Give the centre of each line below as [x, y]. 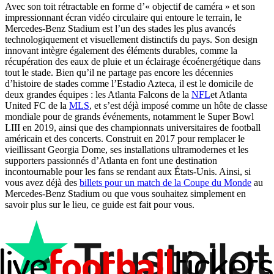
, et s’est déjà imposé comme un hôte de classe [178, 105]
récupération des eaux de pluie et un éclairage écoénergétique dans [133, 61]
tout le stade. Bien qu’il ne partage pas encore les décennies [119, 72]
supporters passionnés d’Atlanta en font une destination [111, 160]
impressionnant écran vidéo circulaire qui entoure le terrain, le [123, 17]
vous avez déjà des [42, 182]
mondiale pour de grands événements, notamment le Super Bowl [129, 116]
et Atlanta [229, 94]
